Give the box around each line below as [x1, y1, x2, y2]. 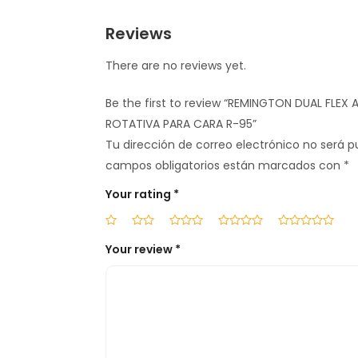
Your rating [105, 186, 173, 203]
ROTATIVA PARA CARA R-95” [105, 116, 257, 133]
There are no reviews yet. [105, 58, 246, 74]
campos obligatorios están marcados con [105, 157, 344, 174]
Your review [105, 241, 175, 258]
